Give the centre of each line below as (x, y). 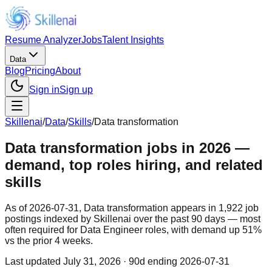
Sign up (76, 90)
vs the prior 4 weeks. (49, 240)
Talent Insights (133, 40)
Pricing (40, 71)
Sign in (44, 90)
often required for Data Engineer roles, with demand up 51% (133, 229)
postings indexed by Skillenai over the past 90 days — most (133, 219)
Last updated (33, 261)
